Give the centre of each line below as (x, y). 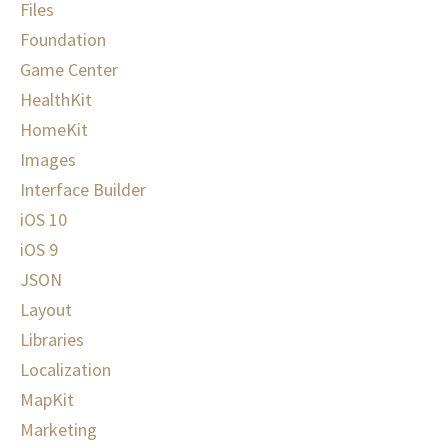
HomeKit (54, 130)
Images (48, 160)
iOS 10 (43, 220)
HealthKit (56, 100)
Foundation (63, 40)
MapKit (47, 400)
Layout (46, 310)
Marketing (58, 430)
